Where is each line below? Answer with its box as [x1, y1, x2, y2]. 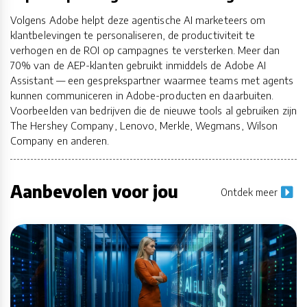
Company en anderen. [10, 134, 110, 147]
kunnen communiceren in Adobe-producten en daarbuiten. [10, 88, 274, 101]
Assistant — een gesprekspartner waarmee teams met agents [10, 73, 294, 86]
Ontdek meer [221, 186, 278, 198]
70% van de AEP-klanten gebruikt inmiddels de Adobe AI [10, 58, 267, 71]
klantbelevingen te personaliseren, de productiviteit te [10, 28, 256, 41]
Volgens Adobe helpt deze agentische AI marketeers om [10, 13, 266, 26]
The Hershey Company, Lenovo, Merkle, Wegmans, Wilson [10, 119, 278, 132]
